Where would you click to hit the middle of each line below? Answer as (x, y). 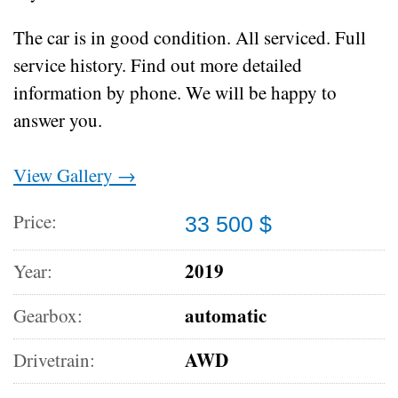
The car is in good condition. (122, 37)
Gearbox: (48, 315)
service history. (70, 64)
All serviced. (283, 37)
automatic (226, 315)
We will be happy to (261, 92)
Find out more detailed (216, 64)
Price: (35, 221)
